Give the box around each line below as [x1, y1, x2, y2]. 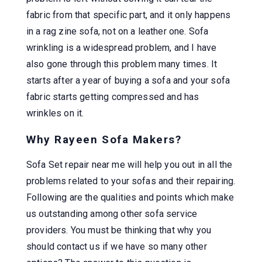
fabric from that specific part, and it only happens [26, 9, 231, 20]
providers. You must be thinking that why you [26, 224, 212, 236]
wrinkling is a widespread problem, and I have [26, 42, 217, 53]
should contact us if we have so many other [26, 240, 207, 252]
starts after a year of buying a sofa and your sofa [26, 74, 230, 86]
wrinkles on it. [26, 107, 84, 119]
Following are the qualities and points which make [26, 191, 234, 203]
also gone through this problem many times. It [26, 58, 218, 70]
